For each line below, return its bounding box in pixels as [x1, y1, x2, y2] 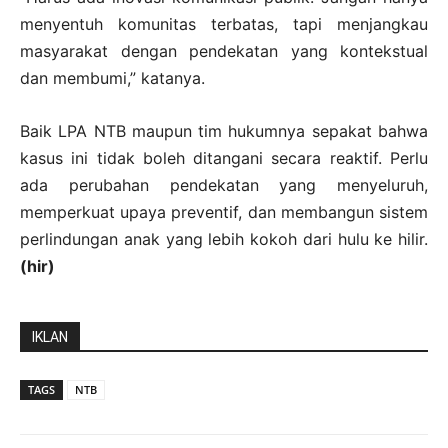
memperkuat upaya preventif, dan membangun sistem [20, 201, 428, 222]
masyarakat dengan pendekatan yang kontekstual [20, 40, 428, 61]
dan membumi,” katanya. [20, 67, 205, 88]
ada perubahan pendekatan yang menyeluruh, [20, 174, 428, 195]
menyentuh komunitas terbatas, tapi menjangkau [20, 13, 428, 34]
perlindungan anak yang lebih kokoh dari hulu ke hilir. [20, 228, 428, 249]
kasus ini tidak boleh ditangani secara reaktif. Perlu [20, 147, 428, 168]
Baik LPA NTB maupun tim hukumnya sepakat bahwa [20, 120, 428, 141]
